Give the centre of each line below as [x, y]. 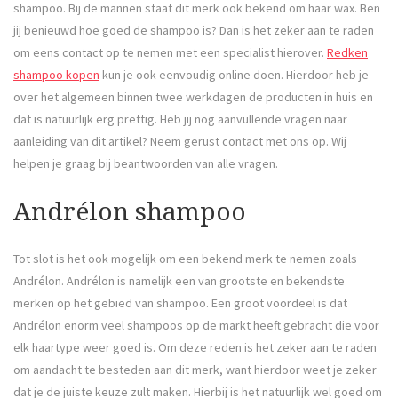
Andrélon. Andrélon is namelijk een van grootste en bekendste [179, 280]
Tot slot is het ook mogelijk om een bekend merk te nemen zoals [185, 258]
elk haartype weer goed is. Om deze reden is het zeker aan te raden [195, 347]
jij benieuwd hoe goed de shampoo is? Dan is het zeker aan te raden [194, 31]
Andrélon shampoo [130, 211]
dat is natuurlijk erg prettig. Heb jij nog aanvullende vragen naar [180, 119]
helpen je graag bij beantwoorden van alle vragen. [146, 164]
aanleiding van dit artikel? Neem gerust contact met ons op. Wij [180, 142]
